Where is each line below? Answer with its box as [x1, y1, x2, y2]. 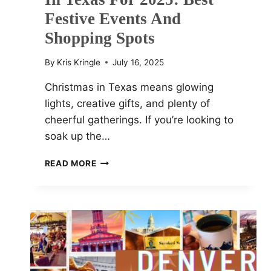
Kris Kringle [56, 57, 100, 67]
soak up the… [44, 129, 110, 142]
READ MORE [44, 158, 97, 168]
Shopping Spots [44, 29, 155, 48]
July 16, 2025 [112, 57, 164, 67]
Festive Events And [44, 10, 181, 28]
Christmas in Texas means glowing [44, 80, 214, 93]
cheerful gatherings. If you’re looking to [44, 113, 233, 126]
